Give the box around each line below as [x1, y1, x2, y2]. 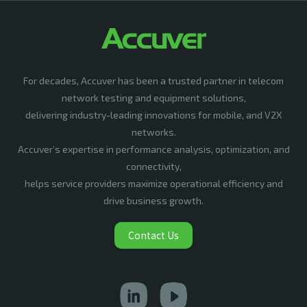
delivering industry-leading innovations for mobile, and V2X [25, 109, 282, 121]
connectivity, [125, 160, 182, 172]
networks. [131, 126, 176, 138]
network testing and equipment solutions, [61, 92, 246, 103]
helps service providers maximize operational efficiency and [24, 177, 283, 189]
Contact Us [128, 228, 179, 242]
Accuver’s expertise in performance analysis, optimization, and [17, 143, 290, 155]
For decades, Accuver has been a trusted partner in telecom [23, 75, 284, 86]
